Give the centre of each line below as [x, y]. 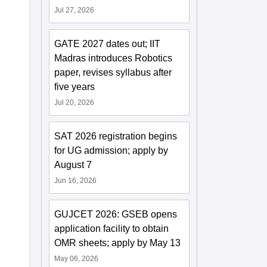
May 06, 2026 [77, 258]
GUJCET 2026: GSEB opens [116, 214]
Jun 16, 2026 [76, 180]
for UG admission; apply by [111, 150]
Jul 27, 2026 [74, 10]
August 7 [73, 164]
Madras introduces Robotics [114, 58]
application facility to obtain [112, 228]
